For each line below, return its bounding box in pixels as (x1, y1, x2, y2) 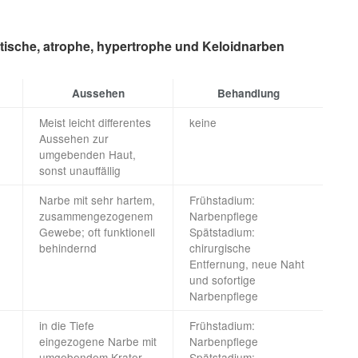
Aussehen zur (39, 130, 109, 147)
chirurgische (189, 240, 251, 257)
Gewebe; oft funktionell (39, 224, 155, 241)
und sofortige (189, 272, 256, 288)
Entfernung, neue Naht (189, 256, 304, 272)
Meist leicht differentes (39, 114, 151, 131)
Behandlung (217, 86, 280, 101)
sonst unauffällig (39, 162, 121, 179)
